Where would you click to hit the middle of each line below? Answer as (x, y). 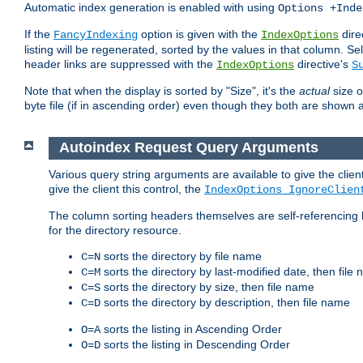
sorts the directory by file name (181, 256)
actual (314, 91)
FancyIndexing (96, 35)
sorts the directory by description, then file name (225, 302)
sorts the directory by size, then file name (207, 286)
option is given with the (199, 34)
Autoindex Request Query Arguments (188, 148)
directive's (323, 64)
